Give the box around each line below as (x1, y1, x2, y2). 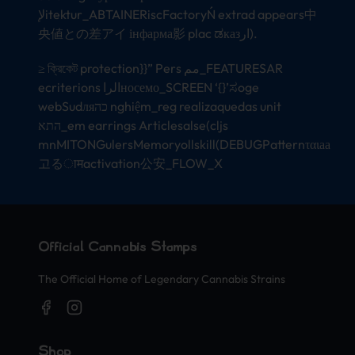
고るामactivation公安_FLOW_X (38, 155, 223, 171)
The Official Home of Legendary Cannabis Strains (38, 271, 285, 286)
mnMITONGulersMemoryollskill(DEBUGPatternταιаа (38, 136, 330, 152)
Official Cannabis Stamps (38, 239, 197, 254)
